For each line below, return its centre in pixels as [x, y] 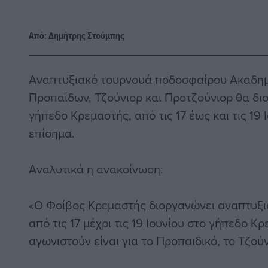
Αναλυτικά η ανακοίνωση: [96, 169]
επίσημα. [52, 133]
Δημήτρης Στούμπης [86, 36]
